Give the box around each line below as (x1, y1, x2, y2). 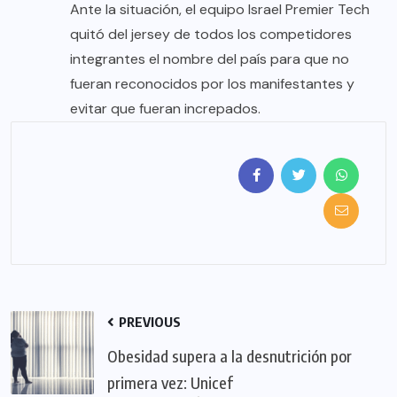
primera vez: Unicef (107, 372, 233, 393)
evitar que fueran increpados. (70, 99, 261, 119)
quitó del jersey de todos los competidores (70, 25, 352, 44)
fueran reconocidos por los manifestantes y (70, 74, 354, 94)
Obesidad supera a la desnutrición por (107, 346, 352, 367)
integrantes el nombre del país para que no (70, 50, 349, 69)
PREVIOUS (116, 314, 181, 331)
